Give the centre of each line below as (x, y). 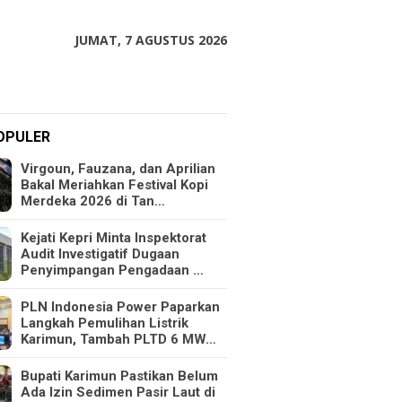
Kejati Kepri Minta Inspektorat (114, 238)
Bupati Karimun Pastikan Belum (120, 376)
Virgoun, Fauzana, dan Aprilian (118, 169)
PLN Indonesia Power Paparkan (121, 307)
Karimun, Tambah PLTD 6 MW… (119, 339)
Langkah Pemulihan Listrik (105, 323)
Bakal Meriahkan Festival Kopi (115, 185)
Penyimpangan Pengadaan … (113, 270)
